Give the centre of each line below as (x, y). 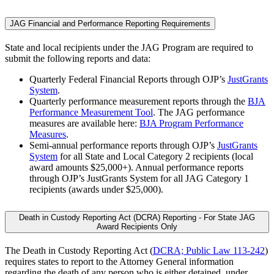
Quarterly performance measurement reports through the (139, 101)
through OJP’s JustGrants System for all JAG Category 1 (139, 178)
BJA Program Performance (191, 123)
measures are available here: (84, 123)
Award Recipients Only (137, 226)
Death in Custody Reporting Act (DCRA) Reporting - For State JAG (137, 217)
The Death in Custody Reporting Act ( (79, 250)
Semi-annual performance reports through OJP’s (123, 145)
